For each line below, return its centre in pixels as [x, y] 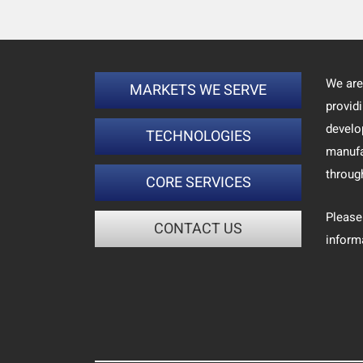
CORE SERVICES [198, 183]
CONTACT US [198, 229]
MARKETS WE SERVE [198, 91]
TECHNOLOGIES [198, 137]
